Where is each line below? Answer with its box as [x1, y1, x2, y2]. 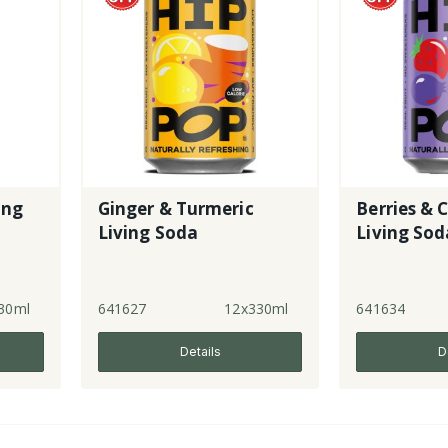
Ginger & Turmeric [97, 196, 254, 220]
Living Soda [97, 220, 199, 244]
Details [179, 343, 221, 359]
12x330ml [224, 298, 289, 318]
